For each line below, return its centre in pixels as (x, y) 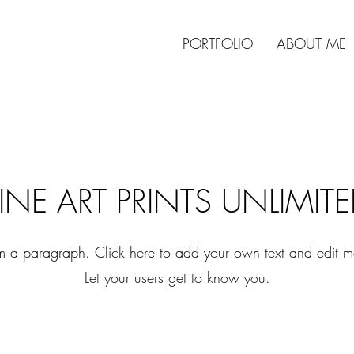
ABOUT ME (311, 43)
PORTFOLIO (218, 43)
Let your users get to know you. (177, 277)
